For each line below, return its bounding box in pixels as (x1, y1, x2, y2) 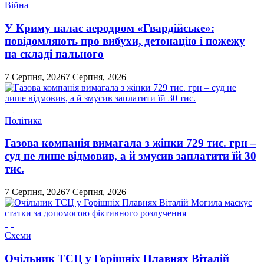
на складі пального (5, 47, 104, 60)
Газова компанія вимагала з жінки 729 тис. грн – (5, 137, 256, 150)
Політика (5, 115, 42, 126)
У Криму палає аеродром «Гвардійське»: (5, 21, 214, 34)
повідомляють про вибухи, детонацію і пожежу (5, 34, 245, 47)
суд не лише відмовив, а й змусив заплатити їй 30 (5, 150, 256, 163)
